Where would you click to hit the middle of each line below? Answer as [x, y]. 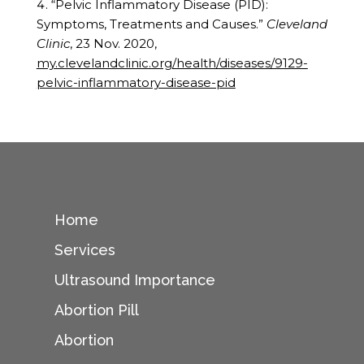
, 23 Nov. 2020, [113, 43]
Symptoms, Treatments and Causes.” [151, 24]
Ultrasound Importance [135, 280]
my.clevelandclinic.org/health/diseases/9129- [172, 63]
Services [85, 250]
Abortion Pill [97, 310]
